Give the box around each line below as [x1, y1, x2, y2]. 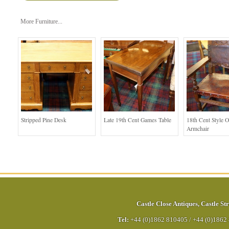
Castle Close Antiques [136, 200, 198, 208]
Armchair [187, 125, 209, 133]
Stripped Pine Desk [21, 116, 66, 124]
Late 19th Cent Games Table [104, 116, 171, 124]
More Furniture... [20, 18, 62, 25]
